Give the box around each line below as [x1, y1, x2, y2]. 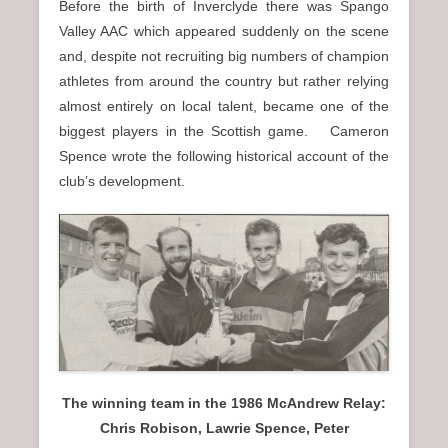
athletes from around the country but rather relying [59, 72, 389, 89]
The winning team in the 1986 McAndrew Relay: [62, 395, 386, 412]
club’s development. [59, 172, 185, 189]
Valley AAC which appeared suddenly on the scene [59, 22, 389, 39]
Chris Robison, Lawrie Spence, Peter [99, 420, 349, 437]
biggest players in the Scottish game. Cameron [59, 122, 389, 139]
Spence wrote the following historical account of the [59, 147, 389, 164]
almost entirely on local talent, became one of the [59, 97, 389, 114]
